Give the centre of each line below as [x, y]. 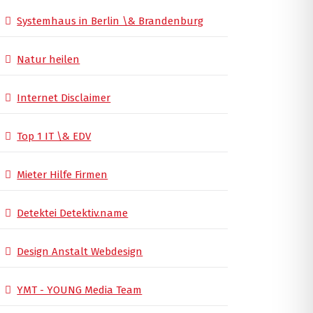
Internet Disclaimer [64, 98]
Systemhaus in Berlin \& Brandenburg [110, 21]
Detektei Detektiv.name [73, 213]
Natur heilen [49, 60]
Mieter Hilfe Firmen [63, 175]
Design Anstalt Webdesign [80, 252]
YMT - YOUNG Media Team [80, 290]
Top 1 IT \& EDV [54, 137]
